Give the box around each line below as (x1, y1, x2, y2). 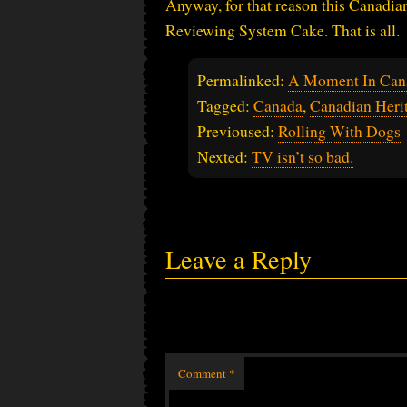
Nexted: (197, 145, 252, 168)
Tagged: (197, 94, 253, 117)
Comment (178, 364, 229, 382)
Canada (253, 94, 303, 117)
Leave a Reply (165, 242, 312, 277)
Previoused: (197, 120, 278, 143)
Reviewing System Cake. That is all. (165, 18, 400, 41)
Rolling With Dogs (278, 120, 401, 143)
